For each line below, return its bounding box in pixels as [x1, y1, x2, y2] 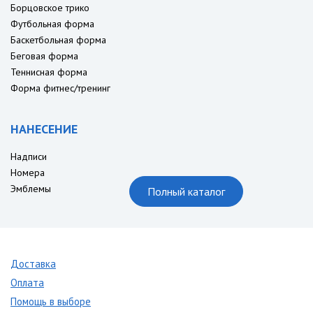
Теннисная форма [10, 66, 87, 79]
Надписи [10, 150, 47, 163]
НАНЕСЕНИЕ [10, 121, 78, 138]
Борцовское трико [10, 1, 89, 15]
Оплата [10, 276, 44, 290]
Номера [10, 166, 45, 180]
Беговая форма [10, 50, 78, 63]
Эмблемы [10, 182, 51, 196]
